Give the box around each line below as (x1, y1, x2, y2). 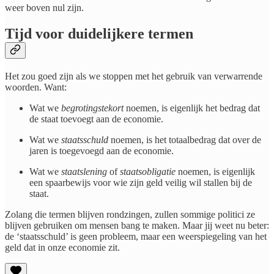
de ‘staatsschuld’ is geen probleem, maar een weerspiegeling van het (5, 231, 267, 242)
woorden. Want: (5, 82, 67, 93)
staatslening (61, 166, 107, 177)
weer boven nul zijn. (5, 2, 84, 13)
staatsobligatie (120, 166, 176, 177)
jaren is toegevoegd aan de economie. (29, 146, 174, 157)
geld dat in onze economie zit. (5, 242, 120, 253)
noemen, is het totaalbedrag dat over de (108, 135, 261, 146)
